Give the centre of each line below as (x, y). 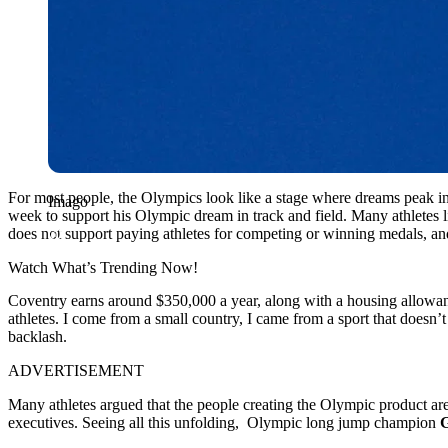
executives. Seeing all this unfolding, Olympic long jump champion (224, 422)
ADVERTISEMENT (76, 370)
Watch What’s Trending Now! (103, 267)
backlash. (37, 336)
